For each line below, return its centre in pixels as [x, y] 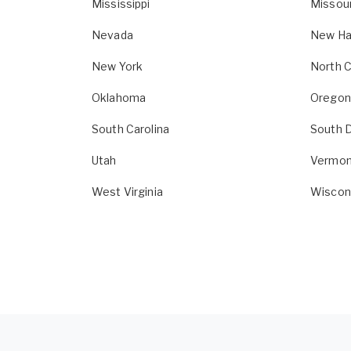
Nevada [112, 35]
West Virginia [127, 192]
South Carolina [130, 129]
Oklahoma [119, 98]
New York [118, 66]
